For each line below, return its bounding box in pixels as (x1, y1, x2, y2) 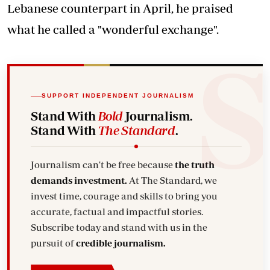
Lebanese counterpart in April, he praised (7, 1, 233, 15)
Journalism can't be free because (31, 159, 175, 171)
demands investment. (31, 175, 128, 186)
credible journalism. (76, 237, 166, 249)
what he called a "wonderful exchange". (7, 22, 219, 36)
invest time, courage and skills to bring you (31, 190, 218, 202)
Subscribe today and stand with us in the (31, 222, 208, 233)
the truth (175, 159, 215, 171)
